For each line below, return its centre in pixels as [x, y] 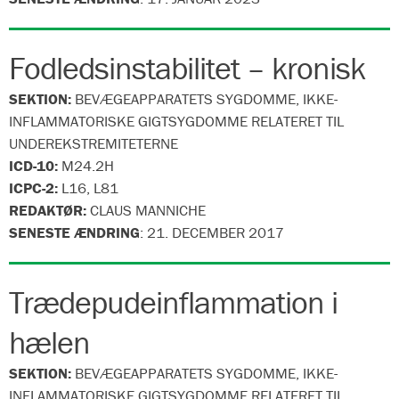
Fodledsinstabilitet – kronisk [187, 68]
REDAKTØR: [48, 210]
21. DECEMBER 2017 [216, 232]
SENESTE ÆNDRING [74, 232]
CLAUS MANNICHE [146, 210]
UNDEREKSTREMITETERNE [94, 143]
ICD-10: [35, 166]
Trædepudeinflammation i [173, 302]
